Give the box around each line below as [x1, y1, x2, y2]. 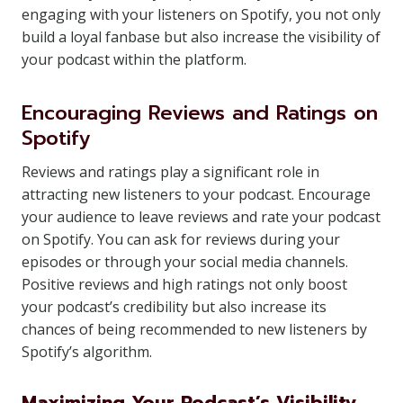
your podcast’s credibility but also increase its [22, 297, 327, 317]
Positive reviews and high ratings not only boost [22, 274, 347, 294]
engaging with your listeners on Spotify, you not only [22, 4, 381, 24]
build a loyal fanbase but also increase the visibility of [22, 27, 381, 47]
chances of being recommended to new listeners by [22, 319, 367, 339]
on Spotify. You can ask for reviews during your [22, 229, 340, 249]
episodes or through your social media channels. [22, 252, 348, 272]
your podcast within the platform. [22, 49, 246, 69]
